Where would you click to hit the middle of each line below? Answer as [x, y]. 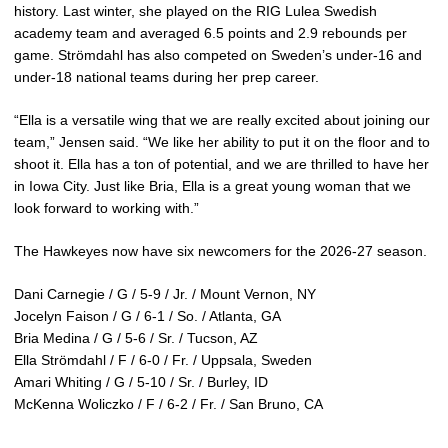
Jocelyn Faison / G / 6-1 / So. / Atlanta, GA [147, 316]
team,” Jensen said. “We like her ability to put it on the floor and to [222, 142]
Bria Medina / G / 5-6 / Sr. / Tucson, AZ [136, 338]
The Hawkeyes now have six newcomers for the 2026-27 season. [220, 251]
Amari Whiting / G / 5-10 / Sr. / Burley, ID [141, 382]
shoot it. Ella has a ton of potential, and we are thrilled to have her [221, 164]
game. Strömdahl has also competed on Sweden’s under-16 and [218, 55]
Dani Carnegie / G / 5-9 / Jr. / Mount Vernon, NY [165, 294]
